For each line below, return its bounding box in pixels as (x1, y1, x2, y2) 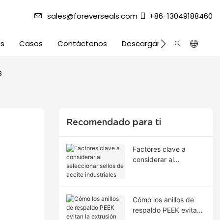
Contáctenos (57, 38, 107, 49)
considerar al (132, 155, 174, 164)
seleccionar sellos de (132, 165, 199, 174)
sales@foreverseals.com (47, 11, 137, 21)
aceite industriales (132, 175, 191, 184)
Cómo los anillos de (132, 195, 194, 204)
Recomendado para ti (66, 117, 162, 128)
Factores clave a (132, 144, 186, 153)
